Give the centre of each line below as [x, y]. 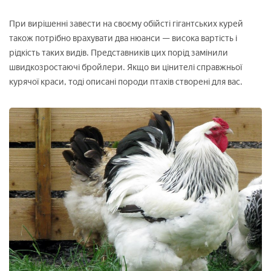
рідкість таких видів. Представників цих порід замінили [119, 53]
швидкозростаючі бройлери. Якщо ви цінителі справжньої [126, 67]
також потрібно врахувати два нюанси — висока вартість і [123, 38]
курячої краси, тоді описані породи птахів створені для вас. [126, 82]
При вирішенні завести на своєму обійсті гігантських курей [126, 24]
